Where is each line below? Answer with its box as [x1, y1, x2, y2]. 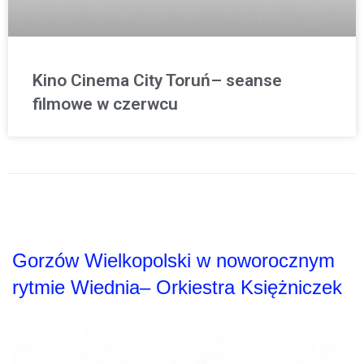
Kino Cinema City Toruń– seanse [32, 71, 282, 91]
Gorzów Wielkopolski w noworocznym [12, 249, 335, 272]
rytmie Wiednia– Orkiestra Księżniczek [12, 276, 342, 299]
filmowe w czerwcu [32, 94, 178, 115]
